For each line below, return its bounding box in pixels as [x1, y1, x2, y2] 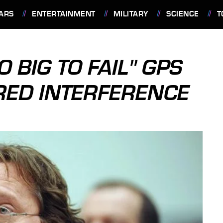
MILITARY [113, 9, 148, 18]
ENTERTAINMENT [32, 9, 96, 18]
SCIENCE [166, 9, 199, 18]
